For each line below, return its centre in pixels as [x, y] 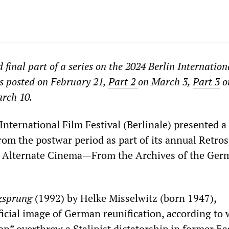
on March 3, [165, 82]
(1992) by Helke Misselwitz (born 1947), [124, 198]
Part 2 [123, 82]
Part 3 [206, 82]
